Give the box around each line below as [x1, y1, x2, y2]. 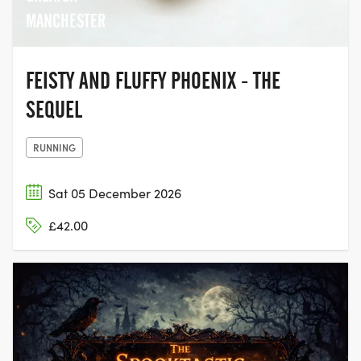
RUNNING [33, 139, 76, 154]
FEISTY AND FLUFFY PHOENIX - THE [26, 66, 280, 94]
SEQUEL [26, 95, 82, 123]
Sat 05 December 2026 [48, 184, 181, 201]
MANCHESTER [26, 9, 106, 32]
